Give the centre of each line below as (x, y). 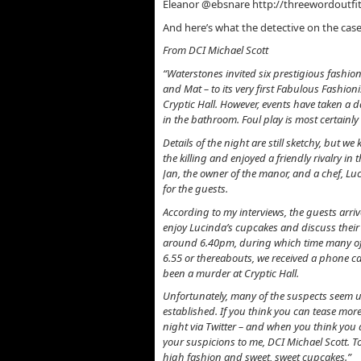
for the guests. (195, 188)
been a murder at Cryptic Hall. (231, 273)
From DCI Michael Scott (216, 50)
